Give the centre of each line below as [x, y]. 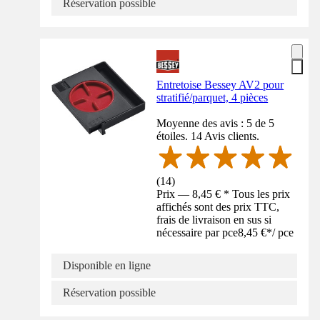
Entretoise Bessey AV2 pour [220, 84]
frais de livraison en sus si [214, 219]
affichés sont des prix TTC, [218, 206]
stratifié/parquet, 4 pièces [212, 97]
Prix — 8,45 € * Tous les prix [224, 194]
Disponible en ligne [107, 265]
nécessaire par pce [197, 232]
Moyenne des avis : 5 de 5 [216, 123]
